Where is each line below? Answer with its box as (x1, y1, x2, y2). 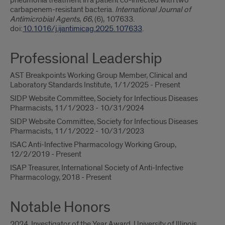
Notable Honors (10, 198, 110, 217)
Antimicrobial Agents (10, 14, 79, 24)
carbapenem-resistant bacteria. (10, 5, 115, 15)
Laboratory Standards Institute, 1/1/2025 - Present (10, 80, 180, 90)
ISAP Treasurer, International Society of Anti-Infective (10, 163, 183, 173)
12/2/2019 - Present (10, 149, 81, 159)
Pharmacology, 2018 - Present (10, 172, 111, 182)
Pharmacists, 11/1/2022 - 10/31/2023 (10, 126, 144, 136)
